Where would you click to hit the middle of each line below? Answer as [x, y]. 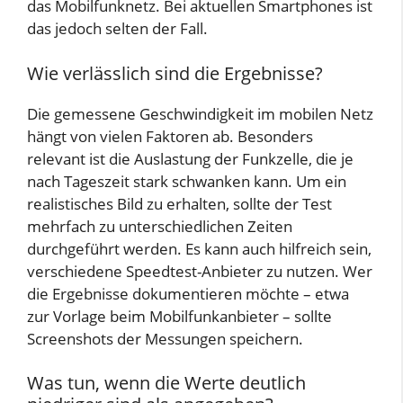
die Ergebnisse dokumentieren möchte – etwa [188, 293]
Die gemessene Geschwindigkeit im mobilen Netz [200, 113]
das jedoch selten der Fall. [117, 29]
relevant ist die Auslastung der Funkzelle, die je [190, 158]
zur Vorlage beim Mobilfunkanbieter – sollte [179, 316]
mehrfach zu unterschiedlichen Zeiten [160, 226]
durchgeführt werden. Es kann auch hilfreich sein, [199, 248]
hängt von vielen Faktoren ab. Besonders [170, 136]
